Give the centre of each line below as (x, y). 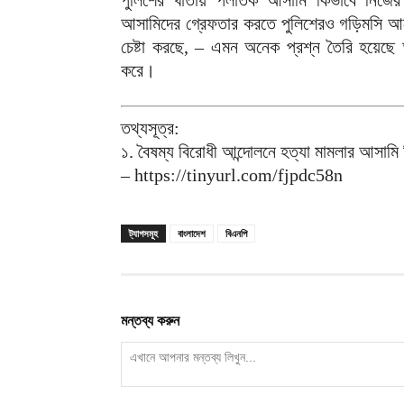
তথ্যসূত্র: (150, 128)
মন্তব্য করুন (150, 321)
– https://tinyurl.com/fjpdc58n (232, 175)
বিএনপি (236, 233)
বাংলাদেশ (192, 233)
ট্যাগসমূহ (143, 233)
